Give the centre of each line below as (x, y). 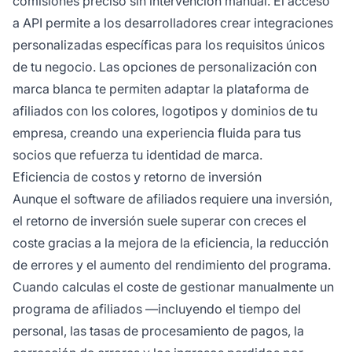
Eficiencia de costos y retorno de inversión (137, 177)
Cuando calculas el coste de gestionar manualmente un (173, 287)
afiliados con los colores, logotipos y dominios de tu (165, 111)
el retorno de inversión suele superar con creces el (159, 221)
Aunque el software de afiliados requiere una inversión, (172, 199)
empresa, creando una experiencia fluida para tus (157, 133)
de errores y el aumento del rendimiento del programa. (172, 265)
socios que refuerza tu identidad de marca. (137, 155)
